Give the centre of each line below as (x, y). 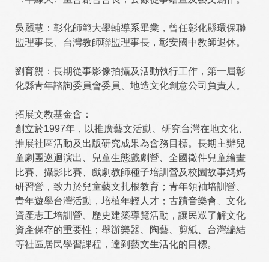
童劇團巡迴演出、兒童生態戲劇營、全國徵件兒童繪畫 (130, 158)
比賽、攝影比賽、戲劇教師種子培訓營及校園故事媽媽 (130, 172)
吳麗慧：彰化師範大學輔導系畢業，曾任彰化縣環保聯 (130, 28)
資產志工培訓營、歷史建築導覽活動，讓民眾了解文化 (130, 215)
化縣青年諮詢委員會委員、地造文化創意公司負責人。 (130, 86)
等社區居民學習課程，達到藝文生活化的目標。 (116, 244)
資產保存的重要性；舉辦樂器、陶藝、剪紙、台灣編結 (130, 230)
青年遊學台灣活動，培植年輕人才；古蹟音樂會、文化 (130, 201)
